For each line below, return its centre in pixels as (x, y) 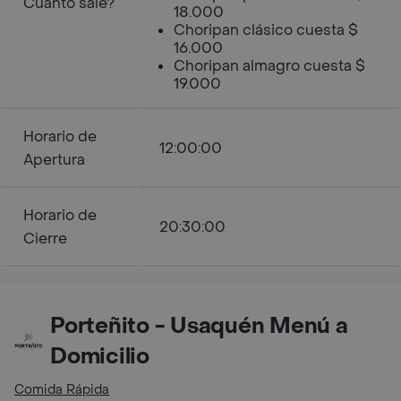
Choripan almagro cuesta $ (269, 66)
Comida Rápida (62, 390)
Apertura (54, 160)
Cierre (45, 239)
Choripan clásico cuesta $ (266, 30)
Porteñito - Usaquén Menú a (199, 326)
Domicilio (100, 357)
